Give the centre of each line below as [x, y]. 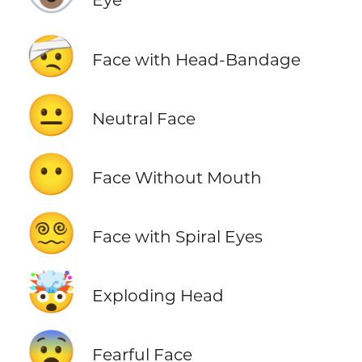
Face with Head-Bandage [196, 59]
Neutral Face [143, 118]
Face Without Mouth [177, 177]
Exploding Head [158, 295]
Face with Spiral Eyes [177, 236]
